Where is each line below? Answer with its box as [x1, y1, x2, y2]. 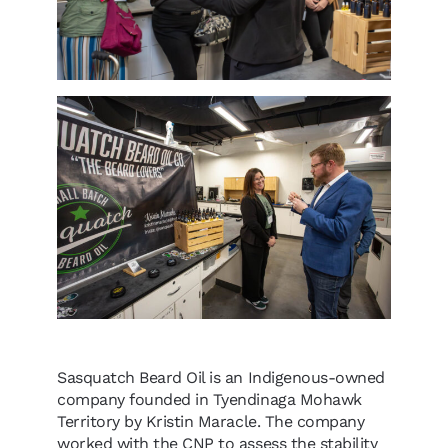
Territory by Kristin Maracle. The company [57, 412, 365, 432]
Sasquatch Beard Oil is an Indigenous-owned [57, 368, 385, 388]
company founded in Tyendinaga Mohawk [57, 390, 362, 410]
